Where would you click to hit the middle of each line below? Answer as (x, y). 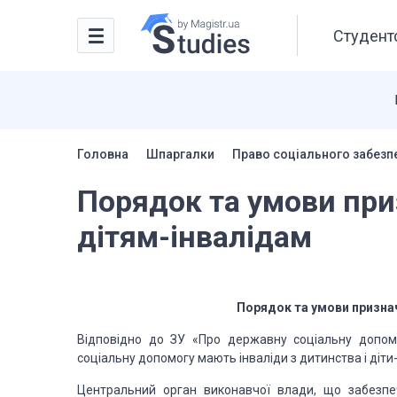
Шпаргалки (180, 154)
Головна (103, 154)
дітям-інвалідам (195, 237)
